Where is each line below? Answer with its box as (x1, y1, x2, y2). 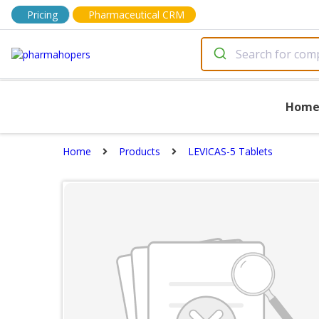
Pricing (27, 8, 58, 21)
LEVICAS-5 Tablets (188, 145, 273, 158)
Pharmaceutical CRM (88, 8, 184, 21)
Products (119, 145, 160, 158)
